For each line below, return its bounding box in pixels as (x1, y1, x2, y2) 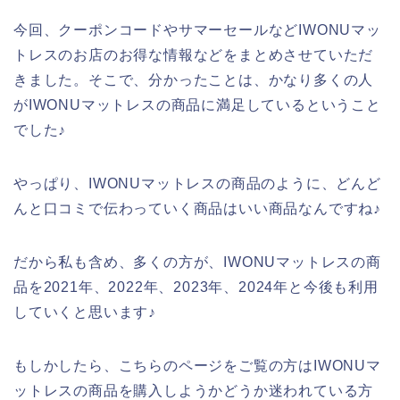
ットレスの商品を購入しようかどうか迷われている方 (13, 382, 374, 398)
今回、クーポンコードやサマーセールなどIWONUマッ (13, 21, 381, 37)
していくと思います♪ (13, 304, 157, 320)
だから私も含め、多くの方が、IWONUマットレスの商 (13, 254, 381, 270)
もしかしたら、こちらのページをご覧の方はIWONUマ (13, 357, 381, 373)
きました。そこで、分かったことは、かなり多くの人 (13, 71, 374, 87)
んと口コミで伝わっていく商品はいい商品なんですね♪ (13, 200, 381, 216)
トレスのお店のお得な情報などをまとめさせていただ (13, 46, 374, 62)
